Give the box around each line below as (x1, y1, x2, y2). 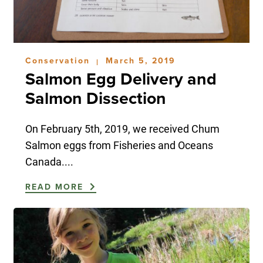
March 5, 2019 (105, 55, 176, 66)
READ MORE (25, 181, 87, 192)
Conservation (25, 55, 93, 66)
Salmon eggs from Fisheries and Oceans (25, 137, 213, 152)
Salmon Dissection (25, 88, 166, 109)
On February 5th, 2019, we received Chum (25, 121, 220, 136)
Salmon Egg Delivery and (25, 69, 217, 89)
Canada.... (25, 154, 73, 168)
